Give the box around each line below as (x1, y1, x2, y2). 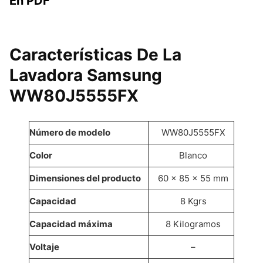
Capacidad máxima (29, 218, 113, 230)
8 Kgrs (180, 195, 207, 207)
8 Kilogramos (166, 218, 221, 230)
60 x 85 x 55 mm (158, 173, 229, 184)
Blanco (179, 150, 208, 161)
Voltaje (29, 241, 59, 253)
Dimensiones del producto (29, 173, 141, 184)
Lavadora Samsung (9, 65, 162, 86)
